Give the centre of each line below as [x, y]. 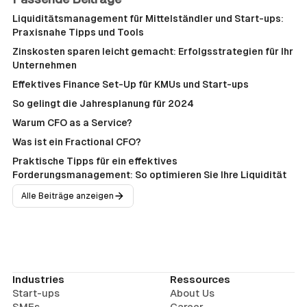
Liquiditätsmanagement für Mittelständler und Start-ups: [148, 19]
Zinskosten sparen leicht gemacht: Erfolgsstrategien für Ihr [153, 51]
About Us [192, 293]
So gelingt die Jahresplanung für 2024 [103, 103]
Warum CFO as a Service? [72, 123]
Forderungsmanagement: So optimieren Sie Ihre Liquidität [149, 175]
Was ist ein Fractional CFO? [77, 142]
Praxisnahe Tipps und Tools [78, 32]
